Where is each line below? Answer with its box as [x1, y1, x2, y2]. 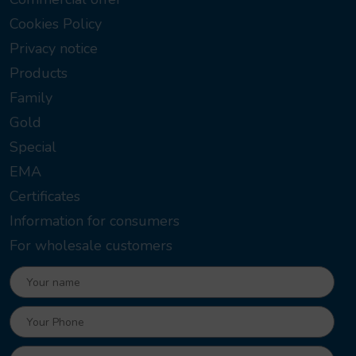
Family [10, 88, 52, 108]
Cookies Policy [10, 14, 102, 34]
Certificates [10, 187, 80, 207]
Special [10, 137, 56, 157]
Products [10, 64, 68, 83]
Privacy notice [10, 39, 98, 59]
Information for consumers [10, 211, 180, 231]
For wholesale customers [10, 236, 172, 256]
